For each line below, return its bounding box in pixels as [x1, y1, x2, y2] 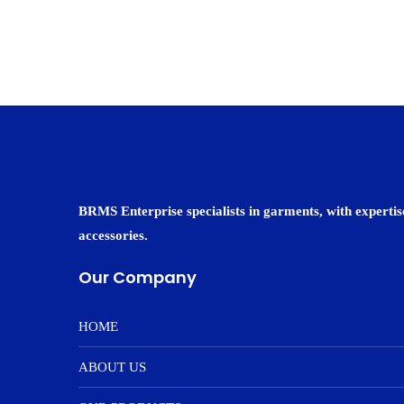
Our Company [78, 266, 197, 289]
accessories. [78, 228, 148, 243]
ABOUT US [78, 360, 146, 374]
